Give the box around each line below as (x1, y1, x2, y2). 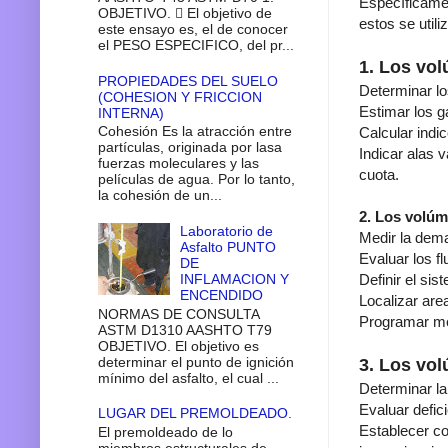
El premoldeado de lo (97, 424, 233, 441)
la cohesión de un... (97, 187, 222, 204)
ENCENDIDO (180, 286, 264, 303)
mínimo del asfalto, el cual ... (97, 369, 279, 386)
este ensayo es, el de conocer (97, 20, 288, 37)
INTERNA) (97, 104, 164, 121)
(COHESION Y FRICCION (97, 88, 262, 105)
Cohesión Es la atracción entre (97, 123, 292, 140)
